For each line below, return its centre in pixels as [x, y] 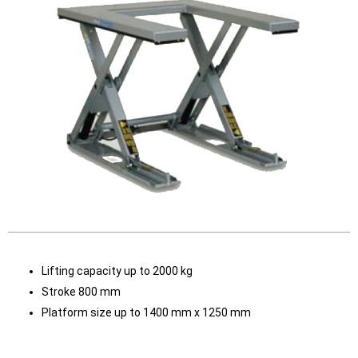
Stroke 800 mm [81, 291]
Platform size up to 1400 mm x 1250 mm [146, 312]
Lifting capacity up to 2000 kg [117, 270]
